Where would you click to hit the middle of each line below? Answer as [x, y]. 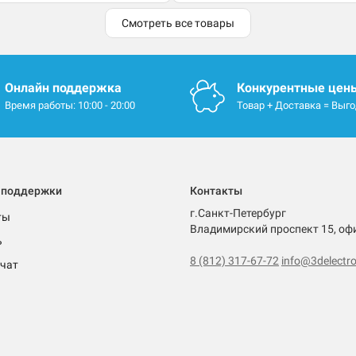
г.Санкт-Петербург [238, 213]
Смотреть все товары [178, 23]
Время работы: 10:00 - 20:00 [70, 106]
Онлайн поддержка [63, 88]
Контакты [216, 191]
